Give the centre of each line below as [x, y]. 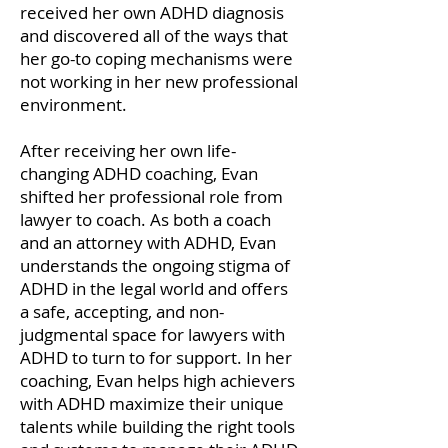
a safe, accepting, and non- [122, 311]
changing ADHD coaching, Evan [139, 173]
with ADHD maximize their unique [152, 403]
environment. [73, 104]
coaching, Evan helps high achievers [157, 380]
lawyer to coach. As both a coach [145, 219]
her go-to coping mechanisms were [156, 58]
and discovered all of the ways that [154, 35]
